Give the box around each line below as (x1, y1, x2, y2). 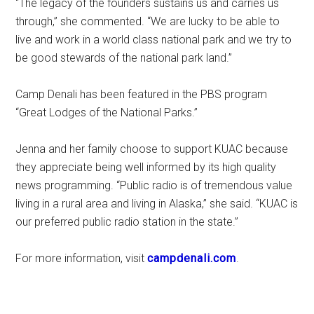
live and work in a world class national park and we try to (15, 33, 292, 46)
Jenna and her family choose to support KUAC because (15, 142, 289, 156)
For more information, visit (15, 252, 148, 265)
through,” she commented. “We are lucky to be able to (15, 15, 280, 28)
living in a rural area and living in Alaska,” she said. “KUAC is (15, 197, 299, 210)
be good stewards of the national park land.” (15, 51, 233, 64)
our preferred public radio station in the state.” (15, 215, 239, 228)
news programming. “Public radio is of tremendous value (15, 179, 293, 192)
